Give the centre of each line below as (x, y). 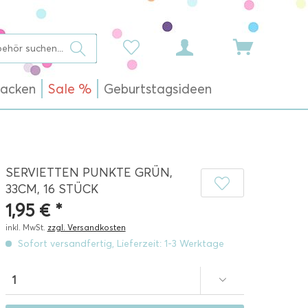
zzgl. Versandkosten (86, 227)
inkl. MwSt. (26, 227)
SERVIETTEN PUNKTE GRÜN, (89, 173)
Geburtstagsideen (158, 89)
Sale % (70, 89)
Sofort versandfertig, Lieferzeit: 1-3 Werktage (119, 244)
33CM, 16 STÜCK (52, 189)
